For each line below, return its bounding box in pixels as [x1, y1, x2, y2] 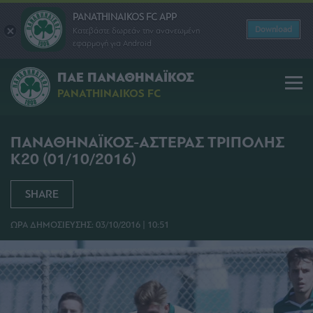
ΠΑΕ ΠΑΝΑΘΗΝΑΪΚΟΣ [57, 69, 194, 87]
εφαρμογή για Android [73, 38, 152, 48]
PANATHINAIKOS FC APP [73, 10, 177, 23]
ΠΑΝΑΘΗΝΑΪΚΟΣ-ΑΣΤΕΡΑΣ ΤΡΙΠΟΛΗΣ [10, 133, 284, 152]
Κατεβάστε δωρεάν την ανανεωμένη [73, 25, 200, 36]
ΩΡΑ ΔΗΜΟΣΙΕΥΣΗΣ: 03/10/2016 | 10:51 [10, 219, 169, 231]
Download [255, 24, 292, 34]
